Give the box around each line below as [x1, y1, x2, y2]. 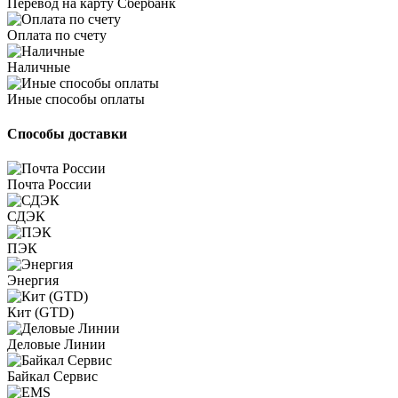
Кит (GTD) [7, 305, 74, 321]
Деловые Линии [7, 337, 106, 353]
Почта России [7, 177, 92, 193]
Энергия [7, 273, 59, 289]
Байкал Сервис [7, 369, 98, 385]
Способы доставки [7, 126, 127, 142]
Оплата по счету [7, 27, 107, 43]
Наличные [7, 59, 70, 75]
